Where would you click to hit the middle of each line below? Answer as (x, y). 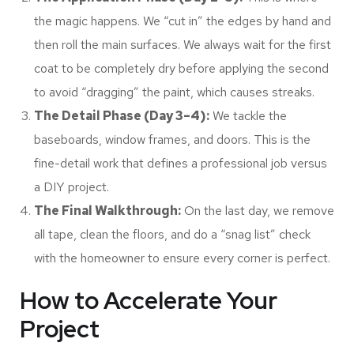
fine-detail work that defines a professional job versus (181, 164)
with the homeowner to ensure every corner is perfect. (182, 258)
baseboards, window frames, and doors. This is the (172, 140)
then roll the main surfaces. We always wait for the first (183, 45)
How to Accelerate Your (149, 301)
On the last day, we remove (258, 211)
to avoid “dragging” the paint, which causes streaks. (174, 92)
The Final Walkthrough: (107, 211)
